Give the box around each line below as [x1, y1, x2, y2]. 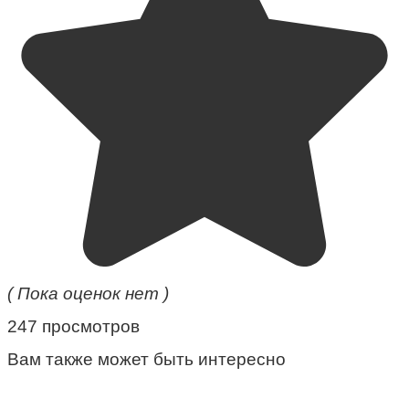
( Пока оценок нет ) [7, 283, 169, 303]
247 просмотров [7, 316, 140, 336]
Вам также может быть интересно [7, 349, 286, 369]
